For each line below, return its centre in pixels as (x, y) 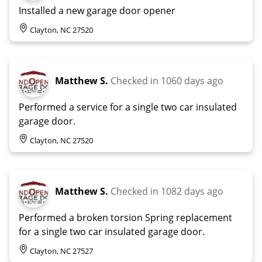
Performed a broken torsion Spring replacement (125, 217)
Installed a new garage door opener (97, 10)
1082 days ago (192, 191)
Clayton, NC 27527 (61, 251)
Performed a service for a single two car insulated (128, 107)
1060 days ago (192, 80)
